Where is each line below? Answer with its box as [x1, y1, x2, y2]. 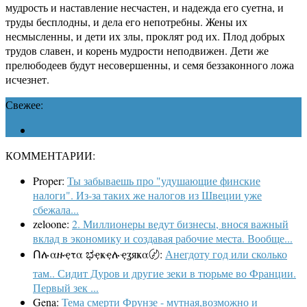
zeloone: [33, 217, 72, 232]
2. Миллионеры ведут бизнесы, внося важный [72, 217, 288, 232]
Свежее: [5, 97, 43, 112]
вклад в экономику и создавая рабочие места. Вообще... [33, 231, 293, 246]
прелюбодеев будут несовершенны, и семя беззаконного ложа [5, 58, 294, 73]
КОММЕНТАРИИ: [5, 148, 95, 163]
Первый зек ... [33, 280, 99, 295]
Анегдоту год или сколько [165, 247, 287, 262]
